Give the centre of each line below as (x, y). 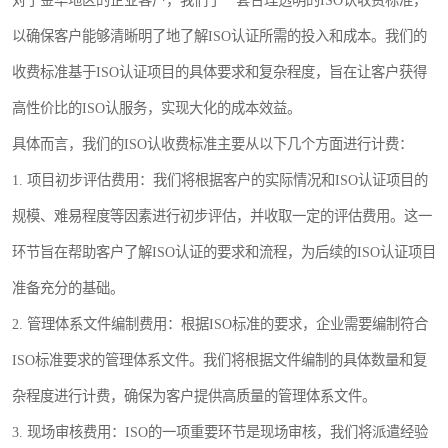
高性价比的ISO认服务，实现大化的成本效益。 (156, 108)
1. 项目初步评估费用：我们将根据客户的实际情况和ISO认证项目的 (220, 180)
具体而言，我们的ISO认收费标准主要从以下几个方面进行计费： (212, 144)
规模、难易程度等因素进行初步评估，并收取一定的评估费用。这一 (222, 216)
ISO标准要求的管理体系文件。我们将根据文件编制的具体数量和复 (219, 360)
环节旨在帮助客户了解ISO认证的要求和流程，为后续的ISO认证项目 (224, 252)
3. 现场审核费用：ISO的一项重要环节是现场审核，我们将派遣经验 (220, 432)
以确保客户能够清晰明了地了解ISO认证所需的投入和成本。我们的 (219, 36)
